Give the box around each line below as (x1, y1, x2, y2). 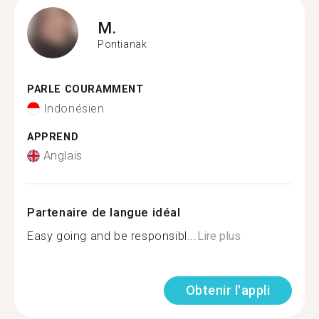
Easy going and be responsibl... (27, 229, 197, 243)
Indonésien (43, 101, 105, 115)
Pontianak (98, 38, 147, 50)
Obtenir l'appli (185, 283, 270, 298)
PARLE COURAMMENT (27, 83, 144, 95)
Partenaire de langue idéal (27, 205, 181, 219)
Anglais (43, 149, 83, 162)
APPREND (27, 130, 79, 143)
